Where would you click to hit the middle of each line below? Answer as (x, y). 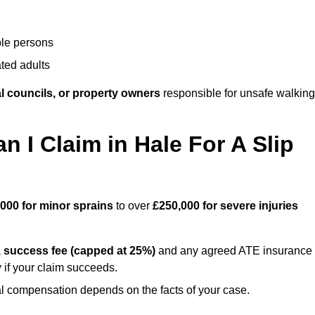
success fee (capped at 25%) (79, 251)
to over (133, 206)
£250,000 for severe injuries (225, 206)
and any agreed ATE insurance (234, 251)
